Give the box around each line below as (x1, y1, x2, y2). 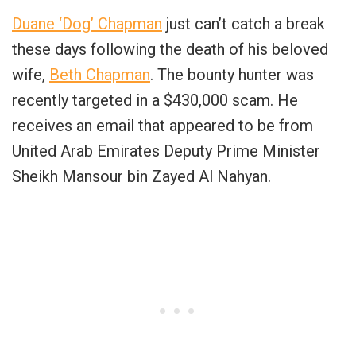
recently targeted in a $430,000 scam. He (12, 91, 298, 110)
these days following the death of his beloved (12, 40, 328, 60)
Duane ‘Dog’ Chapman (12, 14, 162, 34)
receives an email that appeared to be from (12, 116, 313, 136)
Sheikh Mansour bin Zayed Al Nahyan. (12, 167, 271, 187)
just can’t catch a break (162, 14, 325, 34)
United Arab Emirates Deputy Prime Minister (12, 141, 320, 161)
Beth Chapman (49, 65, 150, 85)
